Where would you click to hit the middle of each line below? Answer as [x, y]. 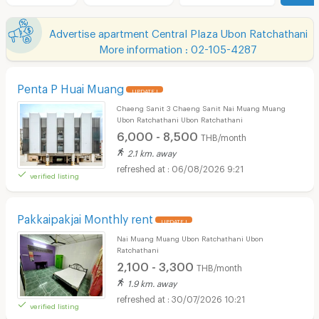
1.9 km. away [152, 282]
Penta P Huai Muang [70, 86]
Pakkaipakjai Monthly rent [85, 216]
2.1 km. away [151, 151]
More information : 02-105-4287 [178, 47]
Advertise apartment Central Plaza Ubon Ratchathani [178, 31]
